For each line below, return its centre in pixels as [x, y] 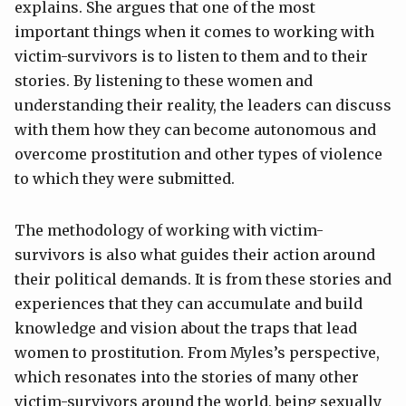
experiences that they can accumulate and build [188, 304]
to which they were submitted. [125, 179]
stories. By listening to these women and [164, 81]
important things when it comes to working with [194, 32]
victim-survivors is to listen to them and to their [191, 57]
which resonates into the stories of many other [187, 377]
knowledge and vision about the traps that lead [186, 329]
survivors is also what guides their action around [195, 255]
